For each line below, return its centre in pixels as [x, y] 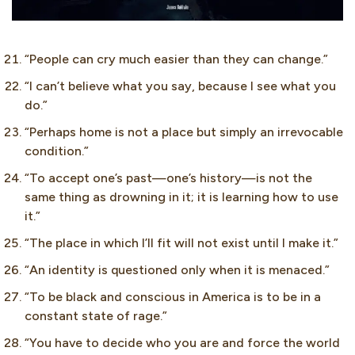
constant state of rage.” [96, 315]
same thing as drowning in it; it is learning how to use [181, 197]
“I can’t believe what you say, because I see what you [180, 86]
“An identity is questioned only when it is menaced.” [177, 269]
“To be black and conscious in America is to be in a [173, 296]
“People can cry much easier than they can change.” [176, 59]
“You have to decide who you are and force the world [182, 342]
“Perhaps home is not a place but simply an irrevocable [184, 132]
